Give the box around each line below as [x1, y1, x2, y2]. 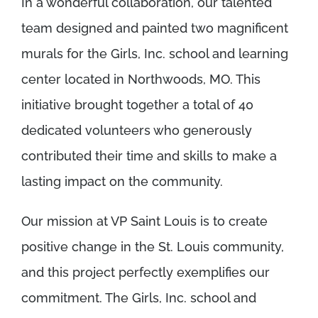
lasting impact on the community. [21, 174, 223, 190]
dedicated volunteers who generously [21, 123, 252, 138]
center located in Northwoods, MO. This [21, 72, 261, 87]
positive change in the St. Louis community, [21, 239, 284, 255]
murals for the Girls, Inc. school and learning [21, 46, 288, 62]
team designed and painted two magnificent [21, 21, 288, 36]
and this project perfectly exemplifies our [21, 265, 270, 280]
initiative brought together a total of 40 [21, 97, 253, 113]
